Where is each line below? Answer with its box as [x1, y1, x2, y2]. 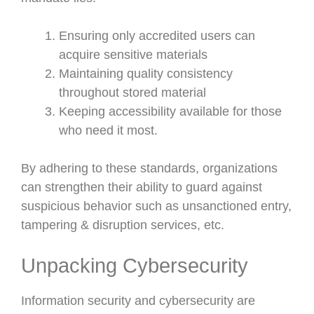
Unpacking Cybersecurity [21, 254, 248, 277]
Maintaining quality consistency [59, 67, 233, 81]
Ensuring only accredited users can [59, 29, 255, 43]
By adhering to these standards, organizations [21, 161, 278, 175]
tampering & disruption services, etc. [21, 218, 224, 232]
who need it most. [59, 123, 158, 137]
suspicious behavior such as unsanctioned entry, [21, 199, 292, 213]
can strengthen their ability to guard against [21, 180, 262, 194]
